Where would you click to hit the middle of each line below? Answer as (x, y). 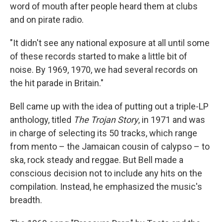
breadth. (26, 200)
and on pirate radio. (47, 20)
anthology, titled (42, 120)
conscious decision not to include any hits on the (106, 173)
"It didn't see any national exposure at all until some (110, 43)
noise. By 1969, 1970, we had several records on (104, 70)
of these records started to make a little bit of (99, 56)
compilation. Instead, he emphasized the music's (106, 187)
